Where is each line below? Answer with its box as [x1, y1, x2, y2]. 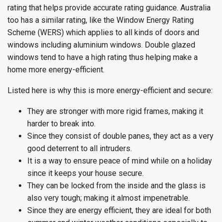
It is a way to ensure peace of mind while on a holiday [27, 156, 212, 166]
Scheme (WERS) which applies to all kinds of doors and [7, 28, 199, 37]
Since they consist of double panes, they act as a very [27, 131, 214, 141]
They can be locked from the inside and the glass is [27, 181, 206, 190]
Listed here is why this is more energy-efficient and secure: [7, 86, 213, 95]
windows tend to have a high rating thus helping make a [7, 53, 198, 62]
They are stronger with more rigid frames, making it [27, 107, 203, 116]
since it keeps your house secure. [27, 168, 144, 178]
